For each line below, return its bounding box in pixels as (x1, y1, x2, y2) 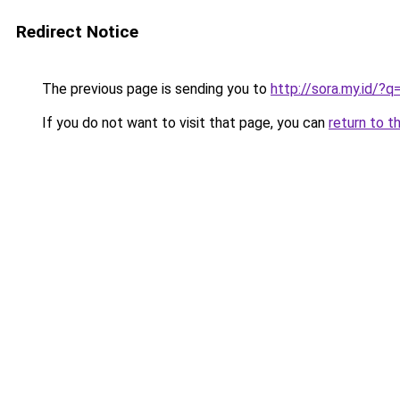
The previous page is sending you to (38, 80, 271, 97)
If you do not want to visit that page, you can (38, 114, 329, 131)
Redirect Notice (16, 21, 138, 42)
